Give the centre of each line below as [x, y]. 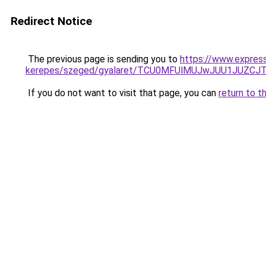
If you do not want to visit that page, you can [122, 93]
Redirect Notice [51, 21]
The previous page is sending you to [103, 59]
